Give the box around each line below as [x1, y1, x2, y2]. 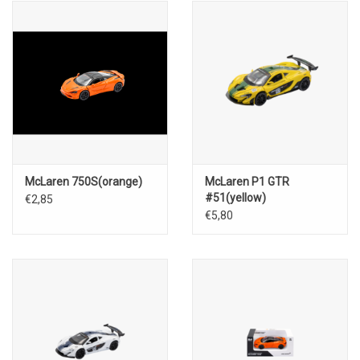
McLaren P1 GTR [205, 175, 289, 189]
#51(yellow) [205, 191, 266, 205]
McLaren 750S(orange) [25, 175, 142, 189]
